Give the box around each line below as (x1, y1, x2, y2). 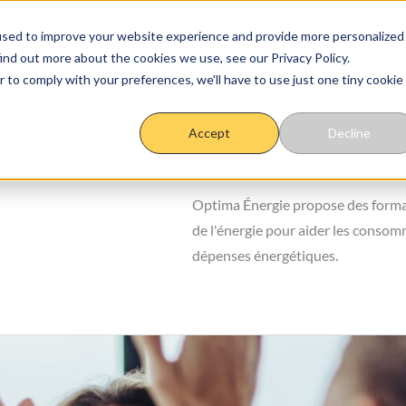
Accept (188, 125, 230, 141)
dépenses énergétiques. (192, 246, 338, 264)
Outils (254, 64, 291, 81)
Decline (327, 125, 371, 141)
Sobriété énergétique (82, 64, 208, 81)
